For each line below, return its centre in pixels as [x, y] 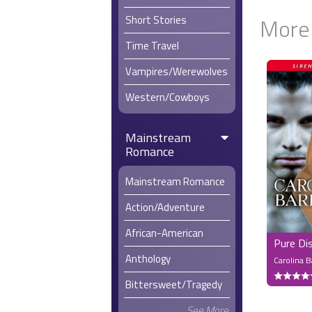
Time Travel [152, 45]
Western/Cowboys [167, 97]
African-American [164, 233]
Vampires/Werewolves [177, 71]
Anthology [148, 258]
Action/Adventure [165, 207]
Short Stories [156, 19]
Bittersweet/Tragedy [174, 284]
